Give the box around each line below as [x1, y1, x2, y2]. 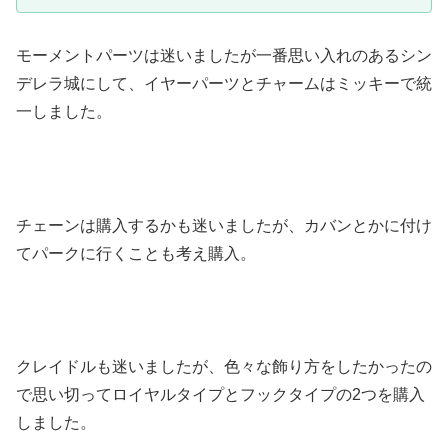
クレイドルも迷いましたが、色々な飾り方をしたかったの [16, 358, 432, 376]
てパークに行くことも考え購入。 [16, 244, 256, 262]
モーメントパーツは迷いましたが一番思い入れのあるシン [16, 47, 432, 65]
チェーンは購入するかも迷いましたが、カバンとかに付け [16, 216, 432, 234]
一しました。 [16, 103, 112, 121]
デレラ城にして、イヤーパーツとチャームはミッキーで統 [16, 75, 432, 93]
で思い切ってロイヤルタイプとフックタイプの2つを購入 [16, 386, 425, 404]
